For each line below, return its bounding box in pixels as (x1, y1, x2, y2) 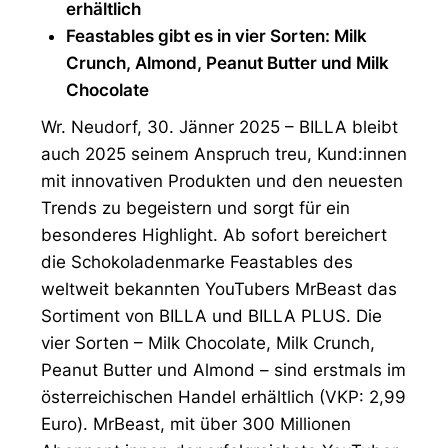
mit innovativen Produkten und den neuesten (41, 171, 403, 191)
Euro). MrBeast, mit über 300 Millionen (41, 414, 351, 434)
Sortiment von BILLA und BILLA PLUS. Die (41, 306, 382, 326)
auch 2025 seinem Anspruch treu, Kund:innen (41, 144, 407, 164)
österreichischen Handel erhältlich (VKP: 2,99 (41, 387, 406, 407)
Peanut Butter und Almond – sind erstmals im (41, 360, 406, 380)
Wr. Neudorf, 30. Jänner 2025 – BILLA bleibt (41, 117, 398, 137)
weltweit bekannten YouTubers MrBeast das (41, 279, 397, 299)
